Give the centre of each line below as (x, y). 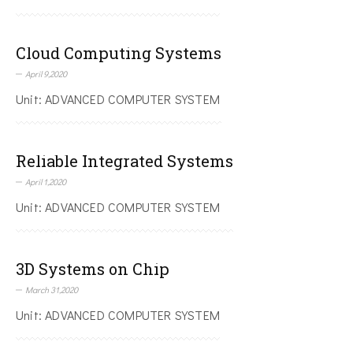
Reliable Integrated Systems (124, 161)
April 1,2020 (46, 182)
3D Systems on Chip (93, 269)
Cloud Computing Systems (119, 53)
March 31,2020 (52, 290)
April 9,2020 (46, 74)
